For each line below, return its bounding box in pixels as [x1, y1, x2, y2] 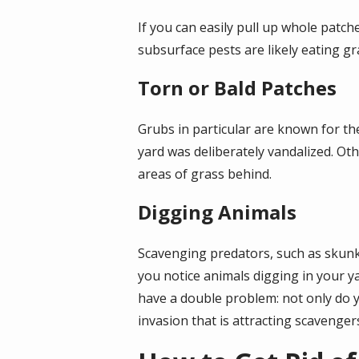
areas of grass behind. [138, 165, 272, 183]
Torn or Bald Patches [138, 75, 337, 101]
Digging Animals [138, 199, 296, 225]
